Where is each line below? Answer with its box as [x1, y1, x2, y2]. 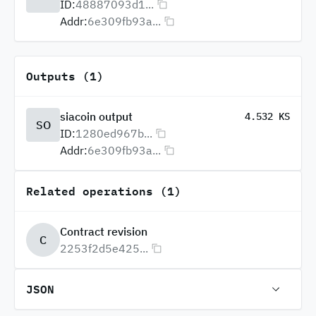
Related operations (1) [26, 181, 181, 200]
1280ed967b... [75, 126, 152, 140]
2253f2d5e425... [60, 241, 148, 255]
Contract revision [60, 224, 147, 238]
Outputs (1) [26, 66, 104, 85]
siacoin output [60, 109, 133, 123]
